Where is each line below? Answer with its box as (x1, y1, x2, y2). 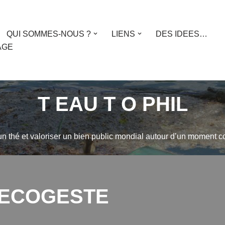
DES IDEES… (156, 30, 208, 38)
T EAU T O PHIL (37, 93, 188, 115)
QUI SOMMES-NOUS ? (7, 30, 91, 38)
